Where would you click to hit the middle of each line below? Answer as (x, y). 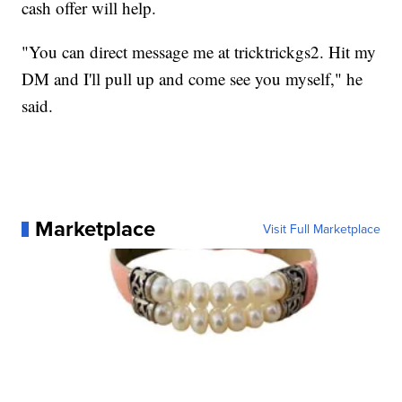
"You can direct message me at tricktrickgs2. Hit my (199, 52)
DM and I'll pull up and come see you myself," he (192, 79)
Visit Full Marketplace (321, 229)
